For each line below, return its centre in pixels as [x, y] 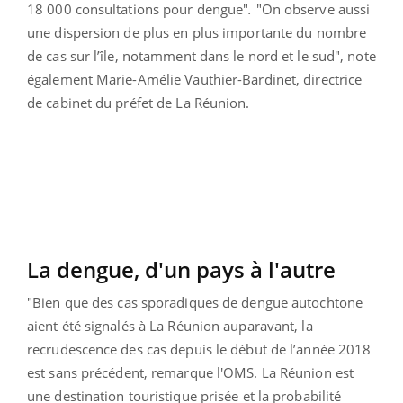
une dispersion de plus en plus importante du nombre [197, 33]
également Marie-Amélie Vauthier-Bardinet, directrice [195, 80]
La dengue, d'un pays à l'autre [181, 270]
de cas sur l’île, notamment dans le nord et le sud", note [201, 56]
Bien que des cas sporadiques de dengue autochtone [198, 303]
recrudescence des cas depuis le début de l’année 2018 [199, 349]
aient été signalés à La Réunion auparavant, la [170, 326]
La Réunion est [308, 373]
